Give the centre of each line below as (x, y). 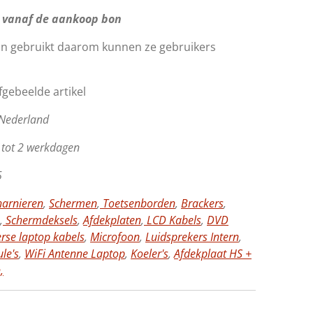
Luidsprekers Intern (192, 236)
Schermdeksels (40, 220)
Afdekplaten (112, 220)
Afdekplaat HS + (213, 253)
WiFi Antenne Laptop (75, 253)
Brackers (202, 203)
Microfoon (115, 236)
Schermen (73, 203)
